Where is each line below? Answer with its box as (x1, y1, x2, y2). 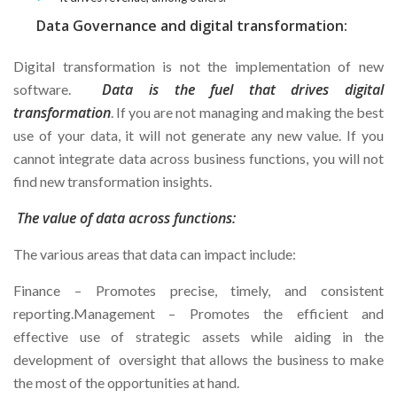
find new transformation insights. (13, 173, 212, 191)
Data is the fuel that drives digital (71, 80, 384, 100)
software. (13, 81, 71, 98)
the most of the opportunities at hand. (13, 374, 239, 392)
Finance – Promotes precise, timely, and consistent (13, 282, 384, 300)
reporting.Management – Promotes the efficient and (13, 305, 384, 323)
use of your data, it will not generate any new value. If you (13, 127, 384, 144)
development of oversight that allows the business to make (13, 351, 384, 369)
